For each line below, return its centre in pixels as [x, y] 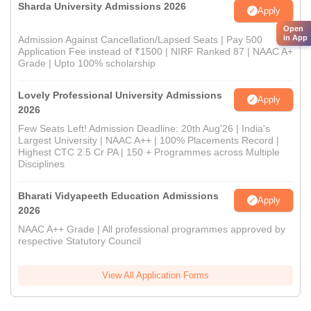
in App [295, 38]
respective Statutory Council [79, 241]
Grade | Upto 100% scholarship [87, 64]
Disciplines [41, 164]
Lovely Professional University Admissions [120, 95]
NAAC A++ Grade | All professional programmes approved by [152, 229]
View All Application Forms [155, 276]
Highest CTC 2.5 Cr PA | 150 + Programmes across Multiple [149, 152]
